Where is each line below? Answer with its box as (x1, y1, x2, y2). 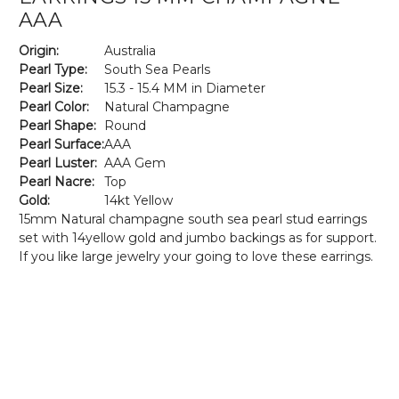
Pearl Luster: (19, 154, 97, 171)
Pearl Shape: (19, 117, 96, 134)
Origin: (19, 42, 59, 59)
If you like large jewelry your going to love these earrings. (19, 248, 373, 265)
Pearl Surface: (19, 135, 104, 152)
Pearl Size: (19, 79, 83, 96)
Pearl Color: (19, 98, 89, 115)
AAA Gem (104, 154, 166, 171)
